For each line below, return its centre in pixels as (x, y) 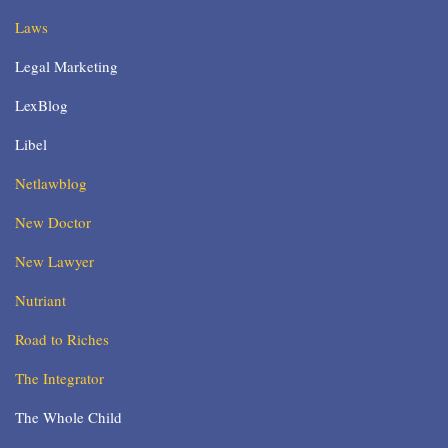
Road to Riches (62, 339)
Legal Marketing (66, 66)
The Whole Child (68, 417)
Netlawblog (51, 183)
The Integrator (59, 378)
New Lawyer (54, 261)
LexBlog (41, 105)
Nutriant (40, 300)
